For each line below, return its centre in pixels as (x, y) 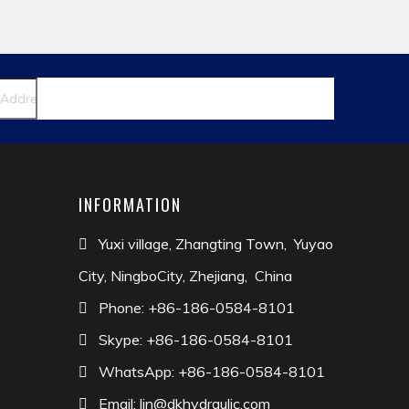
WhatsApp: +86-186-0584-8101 (212, 372)
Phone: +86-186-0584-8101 (197, 308)
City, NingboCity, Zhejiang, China (185, 276)
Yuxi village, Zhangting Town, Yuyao (216, 244)
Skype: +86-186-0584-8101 (196, 340)
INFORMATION (130, 204)
